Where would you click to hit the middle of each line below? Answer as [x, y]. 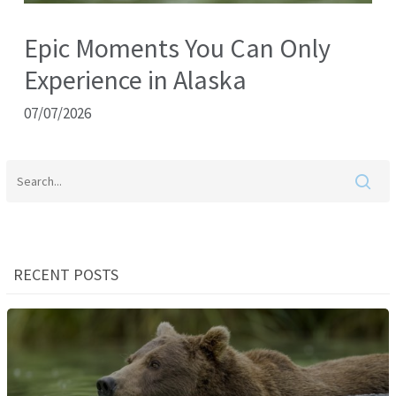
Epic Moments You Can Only [178, 48]
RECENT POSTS [66, 275]
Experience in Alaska [136, 80]
